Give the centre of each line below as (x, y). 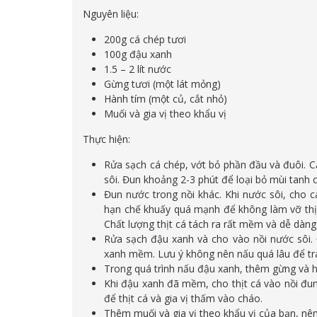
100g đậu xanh (138, 54)
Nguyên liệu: (111, 14)
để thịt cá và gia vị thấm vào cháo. (183, 299)
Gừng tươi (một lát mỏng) (162, 84)
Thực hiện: (106, 139)
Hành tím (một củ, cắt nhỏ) (166, 99)
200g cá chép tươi (145, 40)
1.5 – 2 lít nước (138, 69)
